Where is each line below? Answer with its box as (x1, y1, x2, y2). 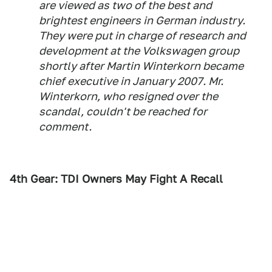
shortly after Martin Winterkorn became (39, 59, 243, 72)
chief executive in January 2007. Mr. (39, 75, 223, 87)
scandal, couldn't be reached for (39, 105, 207, 118)
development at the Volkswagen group (39, 44, 239, 57)
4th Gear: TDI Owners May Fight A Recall (10, 172, 223, 185)
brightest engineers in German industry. (39, 14, 245, 27)
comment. (39, 120, 92, 133)
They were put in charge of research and (39, 29, 246, 42)
